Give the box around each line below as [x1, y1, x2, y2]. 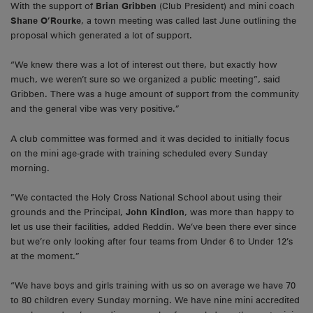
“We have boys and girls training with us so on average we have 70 [10, 280, 296, 291]
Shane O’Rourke [10, 15, 81, 26]
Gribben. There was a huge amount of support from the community [10, 89, 299, 100]
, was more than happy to [184, 206, 294, 217]
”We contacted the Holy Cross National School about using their [10, 191, 282, 203]
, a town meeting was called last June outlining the [81, 15, 296, 26]
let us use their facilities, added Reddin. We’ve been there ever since [10, 221, 296, 232]
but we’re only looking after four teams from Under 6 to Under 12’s [10, 235, 293, 247]
